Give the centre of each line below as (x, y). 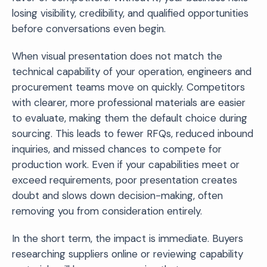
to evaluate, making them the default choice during (130, 118)
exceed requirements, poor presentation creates (125, 180)
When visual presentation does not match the (117, 56)
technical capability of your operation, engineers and (132, 71)
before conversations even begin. (89, 28)
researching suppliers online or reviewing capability (128, 254)
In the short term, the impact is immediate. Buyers (128, 238)
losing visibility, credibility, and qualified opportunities (130, 13)
